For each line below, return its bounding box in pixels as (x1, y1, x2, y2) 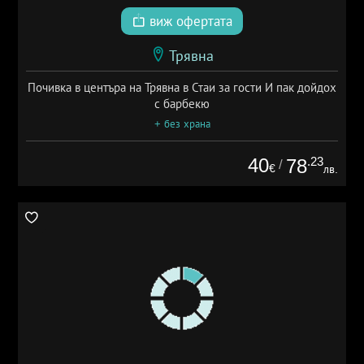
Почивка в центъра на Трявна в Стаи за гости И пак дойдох (28, 80, 336, 94)
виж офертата (145, 13, 232, 29)
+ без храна (154, 117, 210, 130)
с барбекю (154, 96, 210, 110)
